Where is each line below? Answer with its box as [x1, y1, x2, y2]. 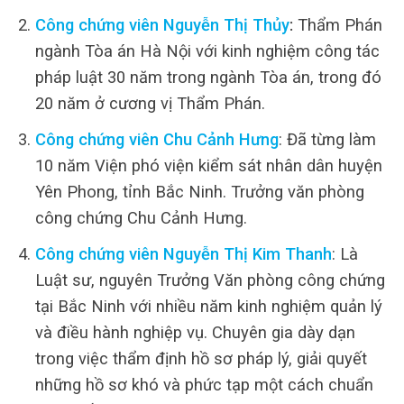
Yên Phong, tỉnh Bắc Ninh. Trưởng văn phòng [34, 181, 364, 201]
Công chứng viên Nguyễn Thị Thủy [34, 14, 289, 34]
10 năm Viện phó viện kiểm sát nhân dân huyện [34, 155, 382, 175]
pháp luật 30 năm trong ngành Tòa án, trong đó [34, 67, 381, 87]
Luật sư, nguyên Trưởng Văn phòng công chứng [34, 270, 385, 289]
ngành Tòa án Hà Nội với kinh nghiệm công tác [34, 41, 380, 60]
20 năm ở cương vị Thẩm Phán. [34, 93, 265, 113]
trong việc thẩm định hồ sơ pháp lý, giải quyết [34, 348, 367, 368]
